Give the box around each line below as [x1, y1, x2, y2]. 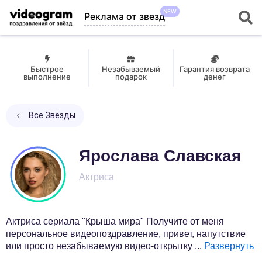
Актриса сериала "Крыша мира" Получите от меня [6, 216, 224, 226]
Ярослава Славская [79, 147, 241, 165]
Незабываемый [101, 64, 160, 74]
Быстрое [30, 64, 64, 74]
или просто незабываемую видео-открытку [6, 241, 195, 251]
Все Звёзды [29, 111, 75, 120]
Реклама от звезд [84, 10, 166, 22]
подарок [115, 72, 147, 81]
